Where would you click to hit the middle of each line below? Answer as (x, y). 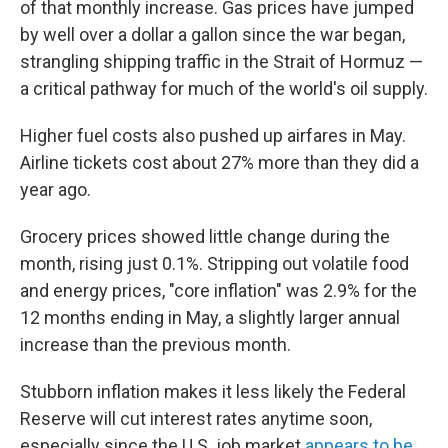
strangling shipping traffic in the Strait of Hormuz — (221, 61)
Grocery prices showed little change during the (205, 236)
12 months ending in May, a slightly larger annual (210, 317)
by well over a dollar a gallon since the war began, (212, 34)
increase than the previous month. (155, 344)
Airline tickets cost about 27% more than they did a (219, 162)
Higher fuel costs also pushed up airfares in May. (213, 135)
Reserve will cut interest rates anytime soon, (196, 418)
